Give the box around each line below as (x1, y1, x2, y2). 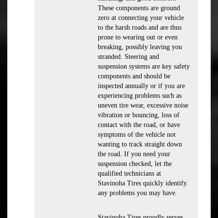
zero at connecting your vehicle (98, 14, 184, 21)
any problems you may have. (98, 189, 177, 197)
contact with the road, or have (98, 121, 180, 128)
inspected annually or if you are (98, 82, 185, 90)
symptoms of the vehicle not (98, 131, 176, 138)
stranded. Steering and (98, 53, 159, 60)
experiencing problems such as (98, 92, 182, 99)
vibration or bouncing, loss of (98, 111, 180, 119)
